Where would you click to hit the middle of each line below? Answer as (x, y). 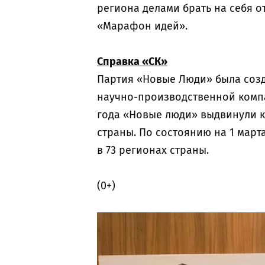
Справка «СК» (132, 62)
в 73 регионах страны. (153, 150)
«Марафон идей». (142, 26)
